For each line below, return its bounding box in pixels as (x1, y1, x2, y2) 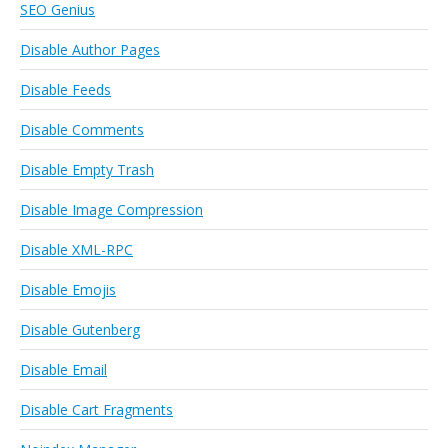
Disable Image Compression (20, 200, 203, 220)
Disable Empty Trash (20, 160, 154, 180)
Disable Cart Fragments (20, 400, 173, 420)
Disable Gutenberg (20, 320, 140, 340)
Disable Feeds (20, 80, 111, 100)
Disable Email (20, 360, 107, 380)
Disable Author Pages (20, 40, 160, 60)
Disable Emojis (20, 280, 116, 300)
